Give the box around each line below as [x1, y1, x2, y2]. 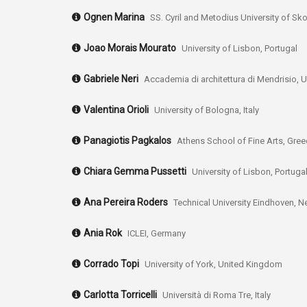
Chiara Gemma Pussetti [84, 166, 186, 177]
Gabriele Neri [84, 73, 138, 85]
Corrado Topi [84, 258, 139, 270]
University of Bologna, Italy [154, 105, 259, 116]
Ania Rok [84, 228, 122, 239]
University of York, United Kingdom [145, 259, 282, 270]
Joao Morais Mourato [84, 42, 176, 54]
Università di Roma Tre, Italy [162, 290, 271, 301]
